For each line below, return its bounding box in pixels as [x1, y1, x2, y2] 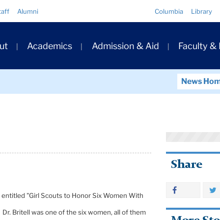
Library [191, 7, 213, 15]
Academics [27, 41, 73, 52]
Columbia [155, 7, 184, 15]
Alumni [17, 7, 38, 15]
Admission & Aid [91, 41, 159, 52]
